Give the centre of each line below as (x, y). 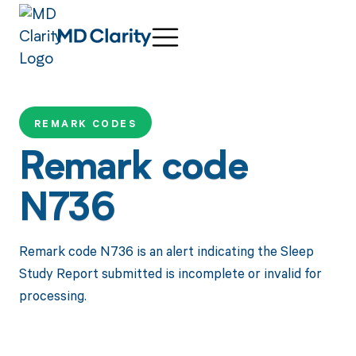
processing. (52, 295)
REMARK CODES (85, 124)
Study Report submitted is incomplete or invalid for (170, 273)
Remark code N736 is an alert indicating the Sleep (166, 250)
